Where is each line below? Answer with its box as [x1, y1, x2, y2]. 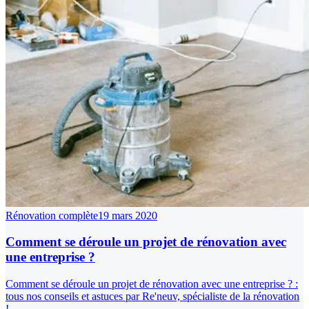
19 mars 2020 [98, 209, 157, 221]
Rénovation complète [6, 209, 98, 221]
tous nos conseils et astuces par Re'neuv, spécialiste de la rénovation [6, 290, 299, 302]
